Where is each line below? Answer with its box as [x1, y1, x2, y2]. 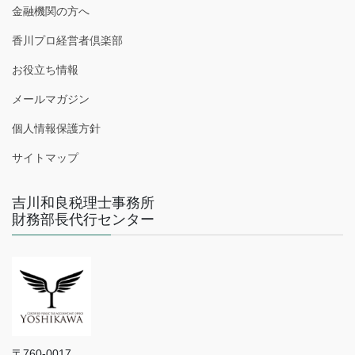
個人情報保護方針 [12, 122, 101, 136]
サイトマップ [12, 151, 78, 165]
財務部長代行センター [12, 212, 155, 228]
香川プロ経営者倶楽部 [12, 34, 123, 48]
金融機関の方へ [12, 5, 90, 18]
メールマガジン [12, 93, 90, 106]
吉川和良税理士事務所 [12, 195, 155, 212]
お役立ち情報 [12, 63, 78, 77]
